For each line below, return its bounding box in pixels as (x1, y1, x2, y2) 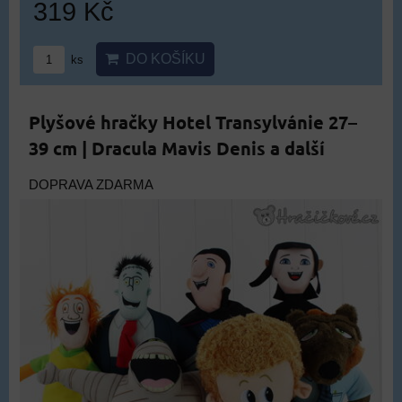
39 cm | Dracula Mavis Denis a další (29, 136, 325, 160)
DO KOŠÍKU (118, 51, 205, 66)
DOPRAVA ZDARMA (29, 178, 153, 192)
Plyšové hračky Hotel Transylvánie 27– (29, 110, 357, 134)
